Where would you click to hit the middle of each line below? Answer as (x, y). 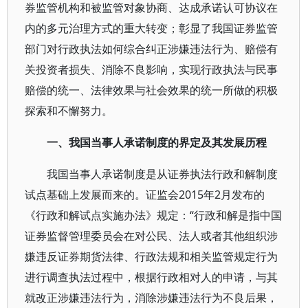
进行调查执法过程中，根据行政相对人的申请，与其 (151, 277)
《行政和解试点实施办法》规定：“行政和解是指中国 (153, 215)
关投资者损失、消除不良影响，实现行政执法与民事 (151, 69)
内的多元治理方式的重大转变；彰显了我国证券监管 (151, 28)
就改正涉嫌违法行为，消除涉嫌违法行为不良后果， (151, 298)
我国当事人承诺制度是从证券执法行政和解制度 (162, 174)
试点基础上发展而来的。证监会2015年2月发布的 (145, 195)
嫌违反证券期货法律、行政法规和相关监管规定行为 (151, 256)
